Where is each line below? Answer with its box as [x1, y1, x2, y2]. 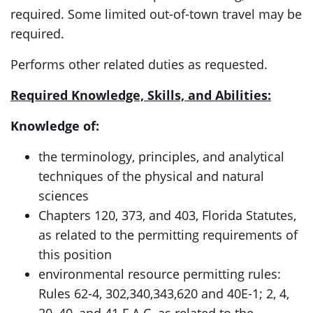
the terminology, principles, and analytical [38, 148, 284, 165]
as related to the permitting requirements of [38, 226, 298, 243]
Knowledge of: [10, 117, 99, 134]
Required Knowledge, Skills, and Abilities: [10, 87, 271, 103]
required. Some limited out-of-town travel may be [10, 6, 302, 22]
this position [38, 246, 112, 263]
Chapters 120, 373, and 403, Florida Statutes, [38, 207, 296, 224]
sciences [38, 187, 89, 204]
